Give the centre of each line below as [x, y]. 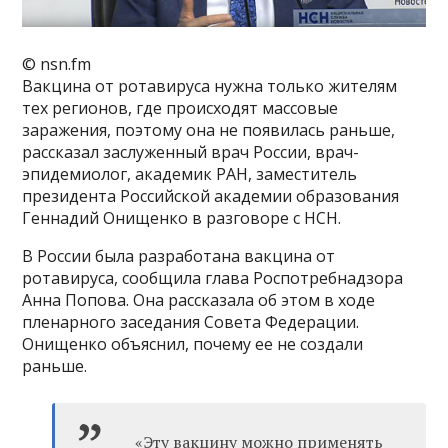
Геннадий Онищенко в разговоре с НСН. [182, 218]
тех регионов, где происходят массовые [180, 108]
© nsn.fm [57, 64]
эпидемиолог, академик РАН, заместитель [190, 174]
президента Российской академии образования [211, 196]
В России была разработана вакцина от [179, 256]
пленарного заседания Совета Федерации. [191, 322]
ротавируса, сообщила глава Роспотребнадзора [213, 278]
